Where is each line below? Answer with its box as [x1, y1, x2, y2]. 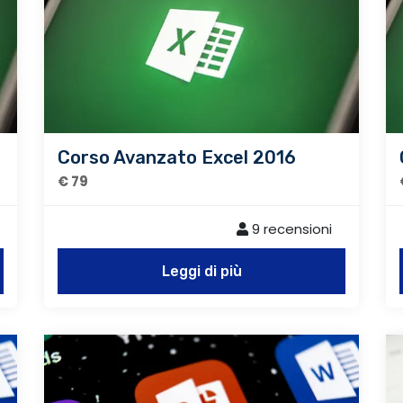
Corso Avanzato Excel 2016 [58, 146, 296, 168]
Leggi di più [161, 262, 242, 280]
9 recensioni [248, 219, 332, 238]
